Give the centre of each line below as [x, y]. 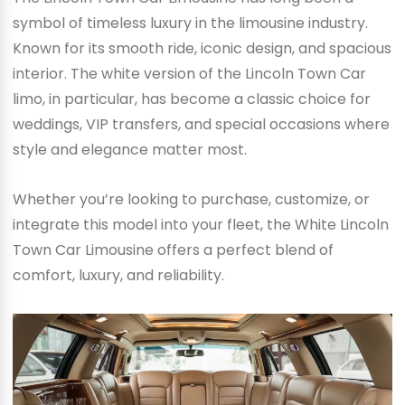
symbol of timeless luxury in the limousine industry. [190, 23]
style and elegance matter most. [129, 149]
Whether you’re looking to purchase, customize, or [191, 200]
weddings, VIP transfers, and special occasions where [201, 124]
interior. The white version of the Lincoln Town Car [189, 73]
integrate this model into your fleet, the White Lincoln [200, 225]
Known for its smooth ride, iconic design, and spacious [202, 48]
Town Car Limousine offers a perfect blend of [173, 250]
